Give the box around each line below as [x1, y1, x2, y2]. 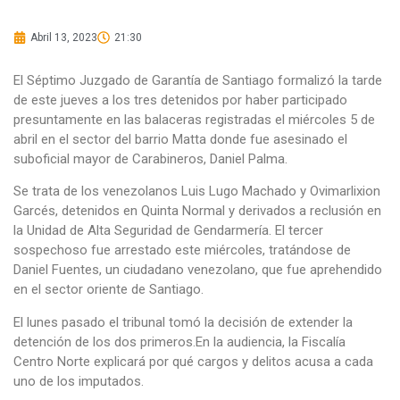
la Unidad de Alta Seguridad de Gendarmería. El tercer [13, 222, 323, 239]
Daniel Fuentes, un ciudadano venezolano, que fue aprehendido [13, 262, 382, 279]
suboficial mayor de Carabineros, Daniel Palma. [13, 150, 287, 167]
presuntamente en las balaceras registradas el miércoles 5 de [13, 111, 375, 128]
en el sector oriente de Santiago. [13, 281, 204, 298]
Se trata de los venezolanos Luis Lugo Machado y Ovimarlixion [13, 183, 380, 200]
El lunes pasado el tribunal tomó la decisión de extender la [13, 313, 353, 330]
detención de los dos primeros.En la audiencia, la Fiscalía [13, 333, 346, 350]
